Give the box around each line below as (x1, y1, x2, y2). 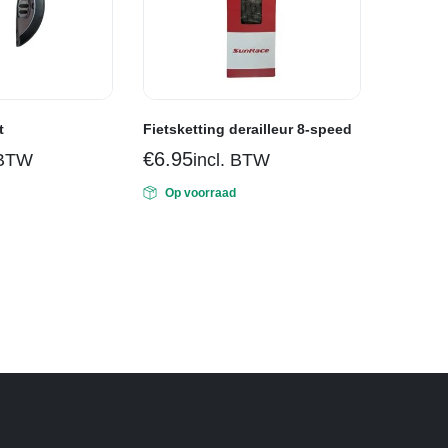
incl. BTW (192, 149, 270, 170)
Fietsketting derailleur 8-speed (143, 120, 352, 137)
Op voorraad (164, 185, 236, 200)
